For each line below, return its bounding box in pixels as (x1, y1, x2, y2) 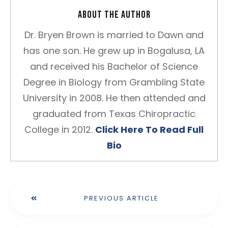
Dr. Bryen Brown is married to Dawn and (24, 28, 204, 41)
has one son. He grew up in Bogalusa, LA (23, 44, 205, 57)
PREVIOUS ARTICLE (83, 193, 159, 203)
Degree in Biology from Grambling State (23, 76, 205, 89)
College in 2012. (24, 123, 95, 136)
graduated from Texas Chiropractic (33, 107, 195, 120)
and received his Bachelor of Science (30, 60, 198, 73)
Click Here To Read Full (95, 123, 204, 136)
